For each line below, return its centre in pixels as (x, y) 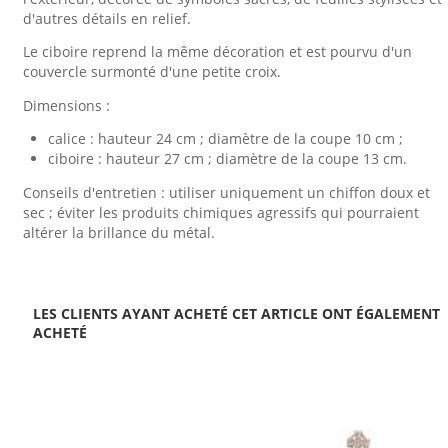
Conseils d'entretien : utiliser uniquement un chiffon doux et (226, 192)
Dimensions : (66, 105)
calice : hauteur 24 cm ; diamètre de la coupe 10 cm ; (225, 139)
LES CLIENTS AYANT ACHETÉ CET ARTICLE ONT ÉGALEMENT (236, 313)
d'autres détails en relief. (107, 18)
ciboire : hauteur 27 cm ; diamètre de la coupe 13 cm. (227, 159)
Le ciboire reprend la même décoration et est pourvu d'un (217, 52)
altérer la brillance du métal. (119, 232)
